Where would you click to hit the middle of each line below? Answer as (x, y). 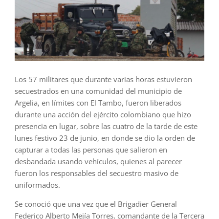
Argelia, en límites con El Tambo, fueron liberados (98, 103)
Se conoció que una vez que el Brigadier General (96, 204)
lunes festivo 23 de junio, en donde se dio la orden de (105, 138)
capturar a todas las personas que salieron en (91, 150)
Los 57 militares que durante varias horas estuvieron (103, 79)
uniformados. (37, 185)
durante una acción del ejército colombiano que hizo (103, 115)
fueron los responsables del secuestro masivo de (97, 173)
